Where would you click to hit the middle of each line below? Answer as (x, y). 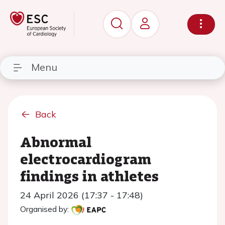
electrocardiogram (86, 159)
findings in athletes (89, 176)
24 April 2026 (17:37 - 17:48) (82, 195)
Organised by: (44, 209)
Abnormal (56, 142)
